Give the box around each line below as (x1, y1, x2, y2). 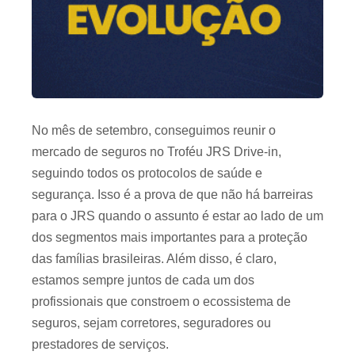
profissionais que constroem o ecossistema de (32, 295, 291, 309)
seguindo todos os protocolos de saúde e (32, 166, 262, 181)
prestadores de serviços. (32, 338, 169, 352)
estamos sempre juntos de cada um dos (32, 273, 254, 288)
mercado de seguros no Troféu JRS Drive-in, (32, 145, 281, 159)
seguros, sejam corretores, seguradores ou (32, 316, 271, 330)
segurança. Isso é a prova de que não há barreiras (32, 188, 313, 202)
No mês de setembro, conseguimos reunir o (32, 124, 276, 138)
